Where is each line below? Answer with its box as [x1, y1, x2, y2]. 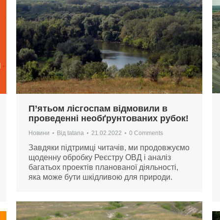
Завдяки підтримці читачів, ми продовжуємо [28, 143, 190, 152]
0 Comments [129, 129, 163, 137]
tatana [67, 129, 84, 137]
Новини [28, 129, 50, 137]
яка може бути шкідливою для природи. [28, 172, 172, 181]
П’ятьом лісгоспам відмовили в [28, 103, 167, 113]
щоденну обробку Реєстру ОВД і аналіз [28, 153, 171, 162]
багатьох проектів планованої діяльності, [28, 163, 178, 171]
